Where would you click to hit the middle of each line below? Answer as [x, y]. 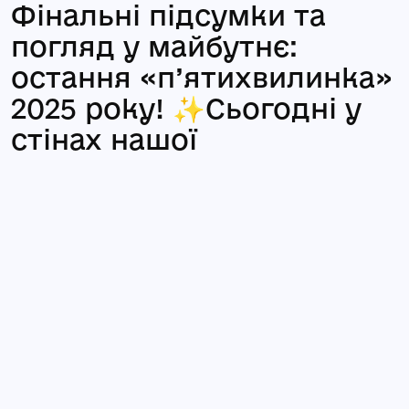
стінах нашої [104, 139]
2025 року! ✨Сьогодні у [186, 108]
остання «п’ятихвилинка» [202, 77]
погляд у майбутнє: [154, 46]
